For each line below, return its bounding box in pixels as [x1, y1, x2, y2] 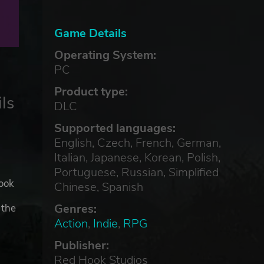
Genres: [54, 200, 97, 217]
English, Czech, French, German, [54, 134, 221, 151]
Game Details [54, 25, 127, 41]
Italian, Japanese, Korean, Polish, [54, 149, 220, 166]
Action [54, 215, 88, 232]
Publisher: [54, 237, 109, 253]
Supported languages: [54, 120, 176, 136]
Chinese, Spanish [54, 179, 143, 195]
